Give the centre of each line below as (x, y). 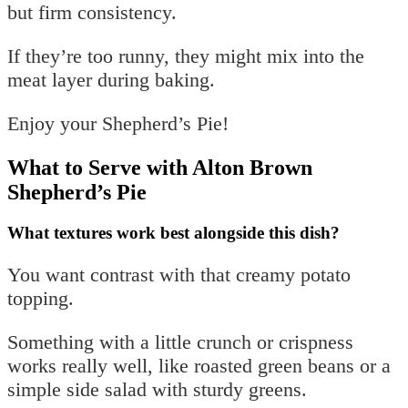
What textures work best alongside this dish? (173, 232)
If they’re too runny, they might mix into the (186, 56)
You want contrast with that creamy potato (179, 274)
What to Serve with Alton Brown (160, 167)
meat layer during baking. (111, 79)
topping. (41, 298)
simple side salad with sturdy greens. (157, 389)
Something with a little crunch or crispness (180, 342)
